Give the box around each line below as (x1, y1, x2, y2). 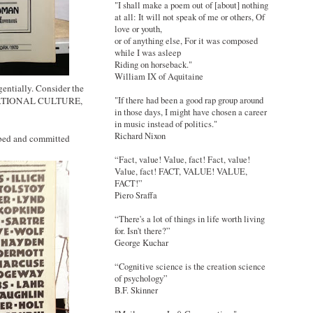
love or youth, (115, 23, 162, 36)
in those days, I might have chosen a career (115, 106, 267, 119)
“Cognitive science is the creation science (115, 261, 265, 273)
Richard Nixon (115, 130, 166, 143)
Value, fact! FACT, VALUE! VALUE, (115, 166, 247, 178)
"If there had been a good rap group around (115, 94, 263, 107)
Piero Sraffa (115, 189, 157, 202)
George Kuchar (115, 237, 168, 249)
